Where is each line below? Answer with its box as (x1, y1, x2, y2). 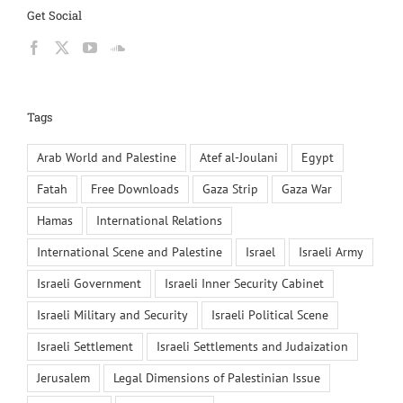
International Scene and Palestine (37, 243, 222, 260)
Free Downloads (91, 180, 179, 197)
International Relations (96, 211, 222, 228)
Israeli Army (299, 243, 363, 260)
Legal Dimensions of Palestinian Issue (113, 369, 320, 386)
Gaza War (282, 180, 332, 197)
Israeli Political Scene (211, 306, 328, 323)
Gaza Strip (202, 180, 258, 197)
